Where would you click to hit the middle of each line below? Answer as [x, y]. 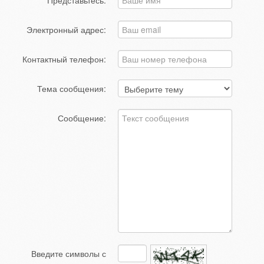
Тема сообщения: [72, 88]
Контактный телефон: [65, 59]
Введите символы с [69, 253]
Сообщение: [82, 118]
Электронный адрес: [67, 29]
